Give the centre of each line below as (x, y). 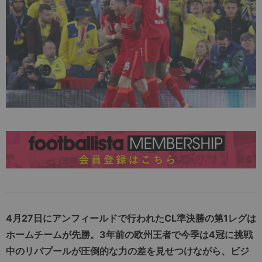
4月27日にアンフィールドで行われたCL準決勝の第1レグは (131, 218)
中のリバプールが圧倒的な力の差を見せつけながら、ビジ (127, 251)
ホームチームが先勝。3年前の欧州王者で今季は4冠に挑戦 (129, 234)
